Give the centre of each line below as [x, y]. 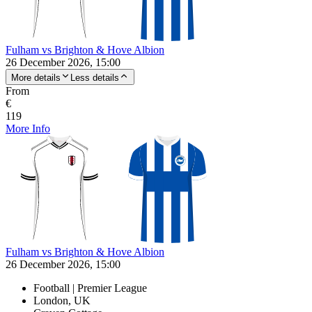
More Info [28, 128]
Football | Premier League [90, 288]
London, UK [62, 300]
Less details [95, 77]
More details [36, 77]
